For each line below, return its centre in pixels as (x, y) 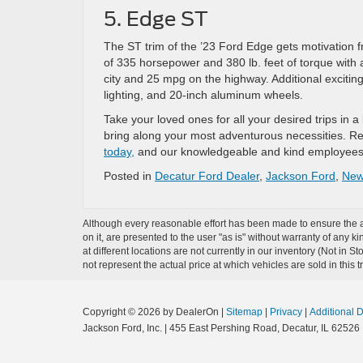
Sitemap (244, 312)
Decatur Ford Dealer (207, 175)
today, (119, 151)
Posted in (129, 175)
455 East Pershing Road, (223, 328)
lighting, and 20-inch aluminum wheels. (203, 94)
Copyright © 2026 (123, 312)
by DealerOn (191, 312)
